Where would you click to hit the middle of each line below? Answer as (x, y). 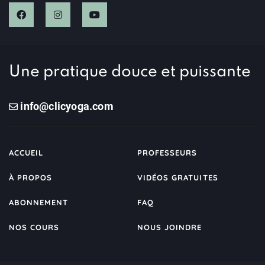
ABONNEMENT (39, 203)
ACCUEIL (26, 153)
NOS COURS (34, 227)
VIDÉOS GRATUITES (178, 178)
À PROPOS (31, 178)
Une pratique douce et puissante (130, 72)
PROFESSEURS (167, 153)
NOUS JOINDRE (170, 227)
